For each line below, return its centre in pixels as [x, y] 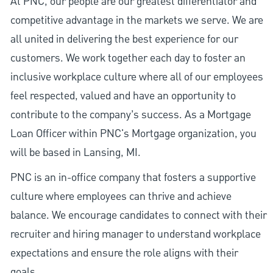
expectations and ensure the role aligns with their [124, 253]
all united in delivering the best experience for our [124, 40]
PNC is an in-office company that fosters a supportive [133, 178]
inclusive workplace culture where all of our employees [136, 77]
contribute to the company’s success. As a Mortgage [130, 115]
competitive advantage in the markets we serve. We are [136, 21]
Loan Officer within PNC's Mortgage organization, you [133, 134]
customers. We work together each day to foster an [128, 58]
